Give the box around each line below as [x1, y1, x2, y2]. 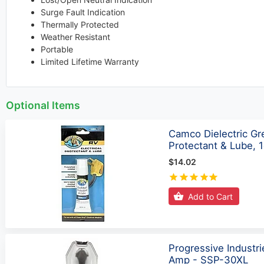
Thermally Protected [40, 19, 119, 29]
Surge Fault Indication [40, 7, 125, 17]
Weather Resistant [40, 32, 110, 42]
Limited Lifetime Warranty [40, 57, 139, 67]
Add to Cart [187, 191, 233, 202]
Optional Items [6, 98, 80, 111]
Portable [40, 44, 73, 54]
